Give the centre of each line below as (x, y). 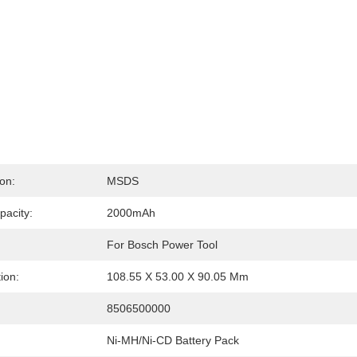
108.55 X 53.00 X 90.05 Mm (178, 277)
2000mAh (131, 213)
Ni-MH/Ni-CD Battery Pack (173, 340)
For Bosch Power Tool (162, 245)
